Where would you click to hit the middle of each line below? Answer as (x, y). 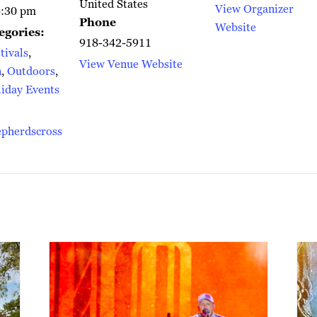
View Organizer (254, 9)
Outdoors (31, 71)
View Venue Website (131, 64)
